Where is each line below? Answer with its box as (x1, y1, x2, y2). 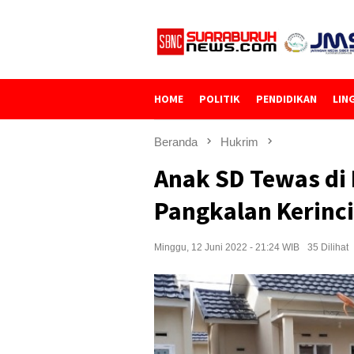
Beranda (154, 135, 198, 149)
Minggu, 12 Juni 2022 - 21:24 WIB (154, 242, 299, 254)
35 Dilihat (307, 242, 348, 254)
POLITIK (199, 92, 240, 106)
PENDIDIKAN (256, 92, 317, 106)
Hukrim (220, 135, 258, 149)
